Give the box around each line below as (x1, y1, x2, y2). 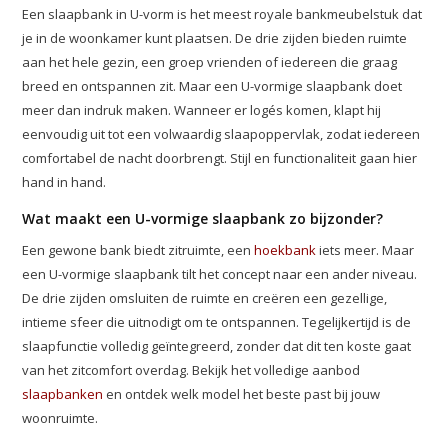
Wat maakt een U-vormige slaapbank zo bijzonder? (22, 209, 384, 228)
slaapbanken (22, 385, 104, 403)
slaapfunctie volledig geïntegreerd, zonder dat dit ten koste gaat (22, 337, 412, 355)
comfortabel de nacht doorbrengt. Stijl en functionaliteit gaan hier (22, 149, 418, 167)
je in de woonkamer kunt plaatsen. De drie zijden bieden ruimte (22, 29, 408, 47)
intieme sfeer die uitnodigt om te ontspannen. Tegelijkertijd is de (22, 313, 412, 331)
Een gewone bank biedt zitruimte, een (22, 241, 255, 259)
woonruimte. (22, 409, 99, 427)
